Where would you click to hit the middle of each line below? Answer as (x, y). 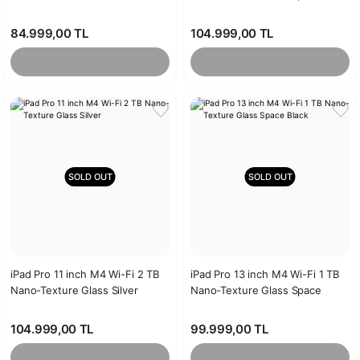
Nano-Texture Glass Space (256, 290)
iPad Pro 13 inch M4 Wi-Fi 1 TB (265, 274)
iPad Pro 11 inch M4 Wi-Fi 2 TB (85, 274)
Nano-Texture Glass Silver (74, 290)
